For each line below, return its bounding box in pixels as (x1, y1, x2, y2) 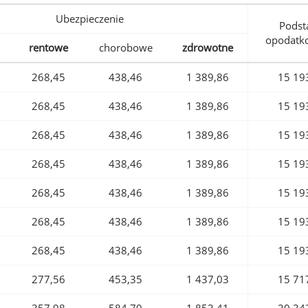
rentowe (29, 41, 68, 55)
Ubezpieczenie (55, 12, 124, 26)
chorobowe (98, 41, 153, 55)
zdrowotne (181, 41, 233, 55)
